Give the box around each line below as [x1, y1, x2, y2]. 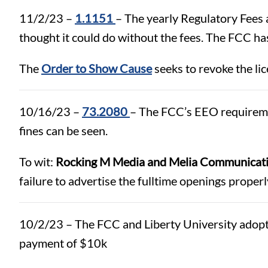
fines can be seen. [19, 123, 108, 138]
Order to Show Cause [41, 60, 152, 75]
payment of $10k [19, 235, 107, 250]
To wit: [19, 154, 56, 169]
